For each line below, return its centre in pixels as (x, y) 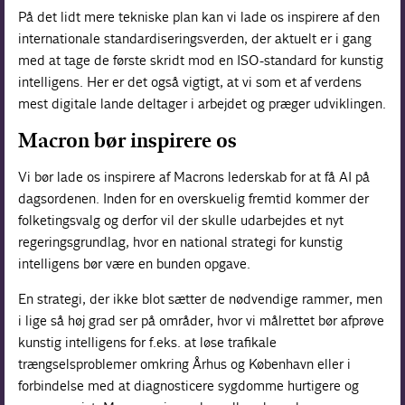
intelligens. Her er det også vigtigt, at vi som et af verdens (190, 82)
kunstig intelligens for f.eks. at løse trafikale (148, 342)
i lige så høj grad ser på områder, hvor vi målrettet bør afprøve (202, 320)
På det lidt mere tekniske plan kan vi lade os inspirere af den (199, 17)
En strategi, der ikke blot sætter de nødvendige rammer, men (201, 299)
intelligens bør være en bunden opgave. (135, 264)
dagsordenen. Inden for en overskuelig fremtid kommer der (194, 198)
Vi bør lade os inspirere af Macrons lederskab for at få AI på (194, 177)
